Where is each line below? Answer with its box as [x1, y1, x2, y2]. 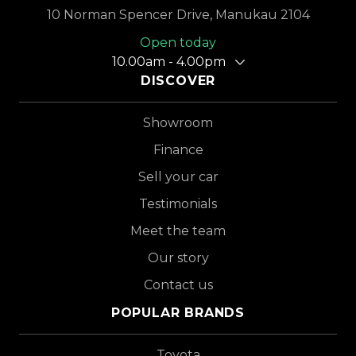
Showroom [143, 115, 213, 130]
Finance [153, 142, 203, 157]
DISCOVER [140, 73, 216, 88]
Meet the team [130, 223, 226, 238]
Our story [147, 250, 209, 265]
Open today [140, 35, 216, 50]
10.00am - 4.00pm [111, 54, 226, 69]
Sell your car [137, 169, 219, 184]
